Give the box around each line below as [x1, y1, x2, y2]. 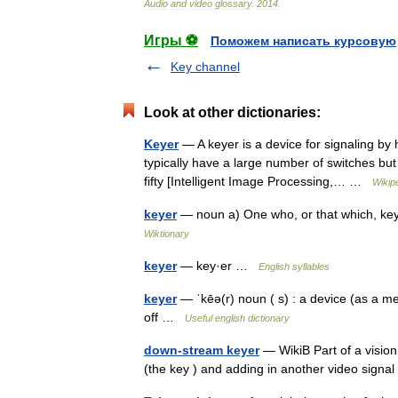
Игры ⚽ [144, 33, 198, 48]
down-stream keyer [144, 343, 259, 357]
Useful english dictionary [185, 313, 290, 323]
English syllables [259, 261, 330, 272]
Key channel [171, 60, 240, 74]
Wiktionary [144, 228, 189, 239]
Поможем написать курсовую [211, 34, 396, 48]
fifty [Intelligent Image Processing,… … [144, 174, 372, 188]
